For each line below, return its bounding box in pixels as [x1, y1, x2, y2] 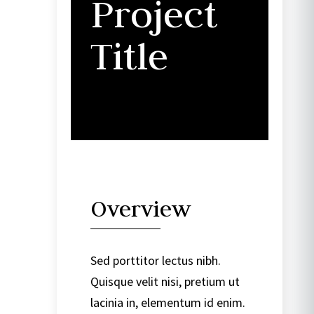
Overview [90, 193, 191, 223]
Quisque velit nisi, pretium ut [90, 273, 240, 289]
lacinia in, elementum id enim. [90, 294, 245, 310]
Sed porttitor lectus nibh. [90, 252, 221, 268]
